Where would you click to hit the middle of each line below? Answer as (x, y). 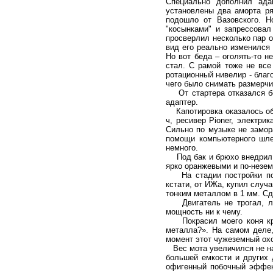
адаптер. (182, 102)
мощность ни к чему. (204, 212)
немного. (182, 148)
